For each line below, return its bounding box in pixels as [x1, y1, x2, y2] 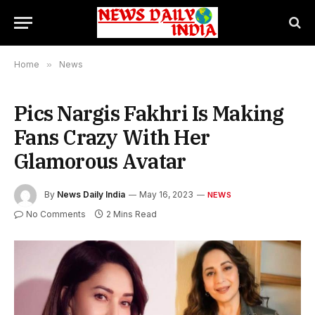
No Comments [26, 209, 86, 219]
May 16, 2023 [139, 189, 193, 200]
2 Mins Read [106, 209, 157, 219]
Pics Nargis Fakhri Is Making [14, 100, 284, 127]
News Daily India [57, 189, 125, 200]
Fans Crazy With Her [14, 124, 210, 150]
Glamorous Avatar [14, 148, 186, 174]
